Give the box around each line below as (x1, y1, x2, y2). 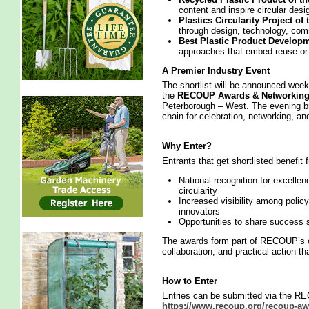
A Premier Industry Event (161, 65, 270, 76)
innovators (178, 206, 220, 217)
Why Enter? (161, 141, 212, 151)
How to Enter (161, 275, 217, 286)
